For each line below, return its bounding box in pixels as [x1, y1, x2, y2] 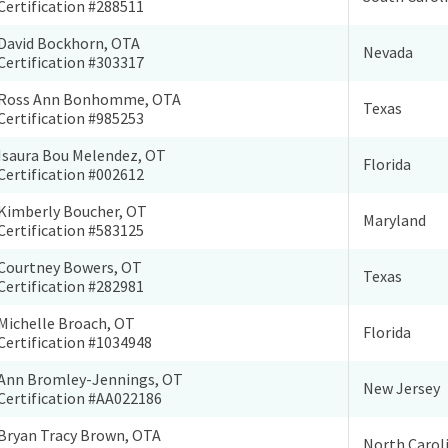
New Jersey [363, 378, 441, 399]
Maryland [363, 210, 427, 231]
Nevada [363, 42, 414, 63]
